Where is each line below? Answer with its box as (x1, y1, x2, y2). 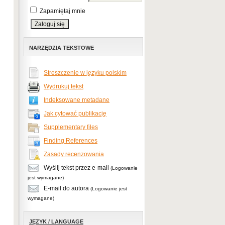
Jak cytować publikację (44, 110, 106, 118)
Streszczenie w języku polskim (44, 69, 127, 77)
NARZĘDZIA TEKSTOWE (29, 45, 94, 51)
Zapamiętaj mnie (40, 8, 85, 15)
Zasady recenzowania (44, 151, 104, 158)
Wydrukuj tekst (44, 83, 83, 90)
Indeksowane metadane (44, 96, 109, 104)
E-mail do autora (42, 185, 90, 192)
